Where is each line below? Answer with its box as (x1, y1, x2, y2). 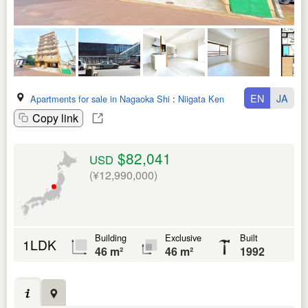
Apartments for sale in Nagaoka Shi (30, 91, 170, 105)
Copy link (32, 109, 78, 126)
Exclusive (165, 230, 201, 244)
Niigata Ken (178, 91, 224, 105)
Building (95, 230, 126, 244)
